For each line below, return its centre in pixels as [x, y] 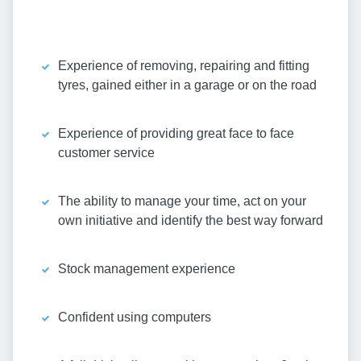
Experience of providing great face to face [176, 134]
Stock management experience [147, 269]
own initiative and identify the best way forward [191, 221]
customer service [106, 153]
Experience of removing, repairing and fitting [184, 66]
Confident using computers [135, 317]
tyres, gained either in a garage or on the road [187, 85]
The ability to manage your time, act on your [182, 201]
